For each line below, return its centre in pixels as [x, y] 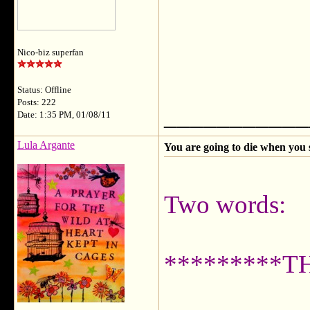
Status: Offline [44, 90]
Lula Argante [46, 145]
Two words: [225, 204]
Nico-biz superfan [51, 53]
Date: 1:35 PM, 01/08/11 [64, 115]
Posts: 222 [37, 102]
